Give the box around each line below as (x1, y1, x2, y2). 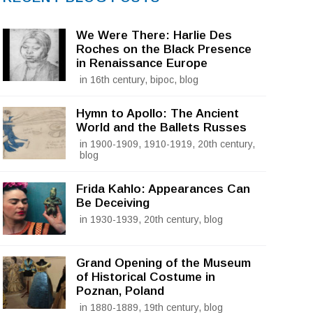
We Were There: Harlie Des (75, 29, 232, 43)
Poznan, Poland (75, 284, 164, 298)
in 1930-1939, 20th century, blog (79, 214, 223, 226)
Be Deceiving (75, 196, 150, 210)
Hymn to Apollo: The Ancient (75, 107, 239, 121)
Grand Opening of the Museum (75, 256, 251, 270)
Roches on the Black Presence (75, 43, 252, 57)
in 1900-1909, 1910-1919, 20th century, (79, 138, 255, 150)
